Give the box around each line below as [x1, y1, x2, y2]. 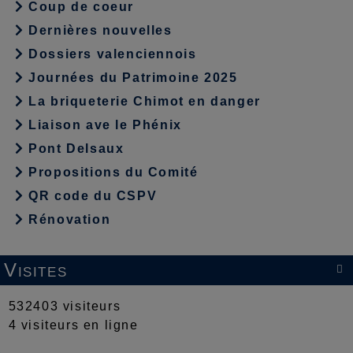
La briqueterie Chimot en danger [24, 95, 261, 109]
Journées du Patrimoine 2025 [24, 71, 238, 85]
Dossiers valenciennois [24, 47, 197, 61]
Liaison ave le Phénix [24, 118, 182, 132]
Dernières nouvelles [24, 24, 173, 38]
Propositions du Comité [24, 165, 199, 180]
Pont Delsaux [24, 142, 124, 156]
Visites [4, 259, 68, 281]
